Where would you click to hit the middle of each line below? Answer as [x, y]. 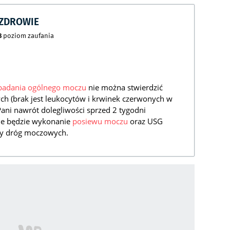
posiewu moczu [100, 121]
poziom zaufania [28, 36]
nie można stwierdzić [124, 88]
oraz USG [145, 121]
